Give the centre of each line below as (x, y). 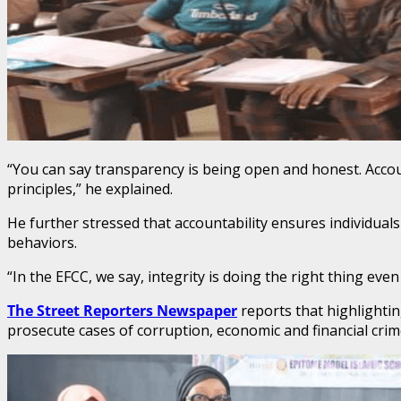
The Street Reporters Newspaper (122, 310)
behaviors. (42, 242)
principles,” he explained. (90, 188)
